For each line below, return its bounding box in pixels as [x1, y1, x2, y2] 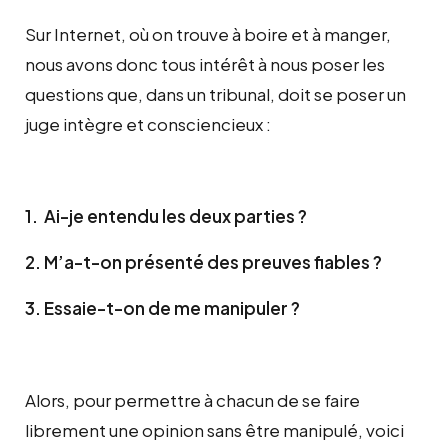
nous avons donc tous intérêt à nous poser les [25, 52, 385, 75]
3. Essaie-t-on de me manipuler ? [25, 296, 300, 319]
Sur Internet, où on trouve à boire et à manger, [25, 22, 391, 45]
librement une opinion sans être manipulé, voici [25, 418, 404, 441]
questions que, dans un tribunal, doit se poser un [25, 82, 406, 105]
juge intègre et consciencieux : [25, 112, 271, 135]
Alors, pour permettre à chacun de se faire [25, 388, 360, 411]
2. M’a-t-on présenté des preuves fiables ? [25, 250, 382, 273]
